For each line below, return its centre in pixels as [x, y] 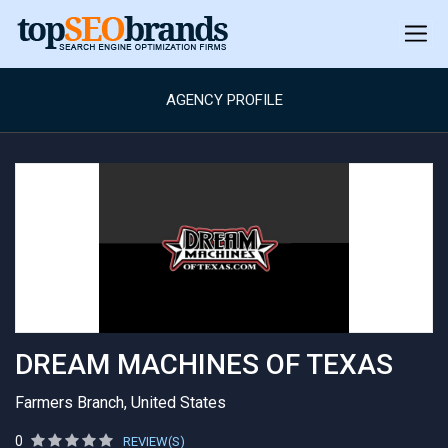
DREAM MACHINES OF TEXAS [204, 364]
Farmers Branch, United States [120, 402]
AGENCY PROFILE [224, 100]
